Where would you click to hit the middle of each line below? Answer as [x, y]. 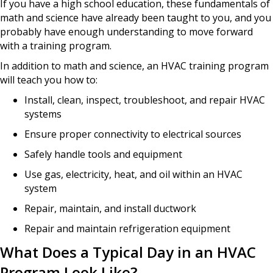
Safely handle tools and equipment [103, 154]
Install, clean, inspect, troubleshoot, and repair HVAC [145, 100]
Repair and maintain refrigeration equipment [127, 228]
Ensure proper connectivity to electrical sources [133, 134]
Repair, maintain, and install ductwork [110, 208]
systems [43, 114]
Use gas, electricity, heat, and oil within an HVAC [133, 174]
